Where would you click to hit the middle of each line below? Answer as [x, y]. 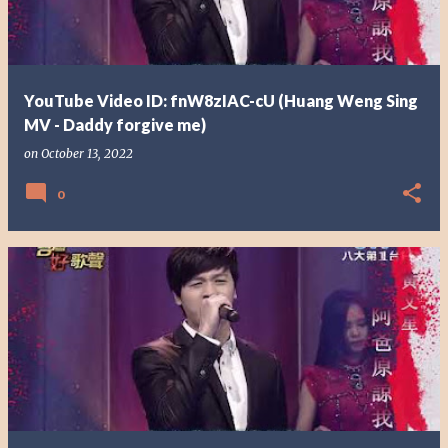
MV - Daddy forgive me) [115, 124]
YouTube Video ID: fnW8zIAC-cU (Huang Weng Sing [221, 100]
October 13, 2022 [87, 153]
